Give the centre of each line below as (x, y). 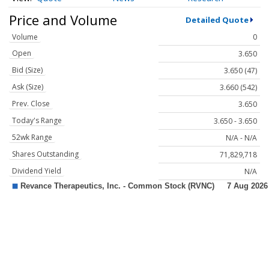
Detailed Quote (217, 20)
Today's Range (37, 121)
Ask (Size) (28, 87)
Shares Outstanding (45, 154)
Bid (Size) (27, 70)
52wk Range (32, 138)
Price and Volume (63, 20)
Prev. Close (31, 104)
